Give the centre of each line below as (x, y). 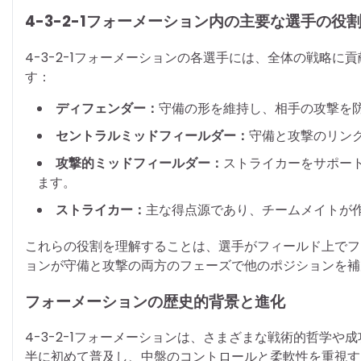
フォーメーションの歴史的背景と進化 (155, 301)
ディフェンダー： (107, 108)
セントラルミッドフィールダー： (152, 135)
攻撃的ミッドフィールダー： (139, 163)
